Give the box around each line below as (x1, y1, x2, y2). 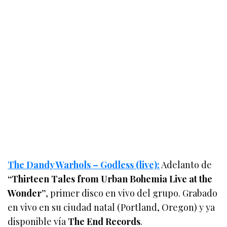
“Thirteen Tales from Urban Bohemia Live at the (8, 172, 213, 185)
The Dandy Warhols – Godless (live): (8, 158, 160, 171)
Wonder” (8, 186, 46, 199)
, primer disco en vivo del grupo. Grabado (46, 186, 218, 199)
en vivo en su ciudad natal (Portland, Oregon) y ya (8, 201, 215, 213)
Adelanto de (160, 158, 212, 171)
